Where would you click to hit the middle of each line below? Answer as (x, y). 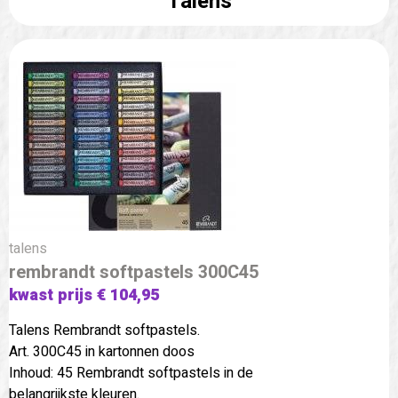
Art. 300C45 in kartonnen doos (102, 351)
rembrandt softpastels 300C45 (134, 272)
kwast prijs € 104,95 (84, 295)
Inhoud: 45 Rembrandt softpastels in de (131, 373)
